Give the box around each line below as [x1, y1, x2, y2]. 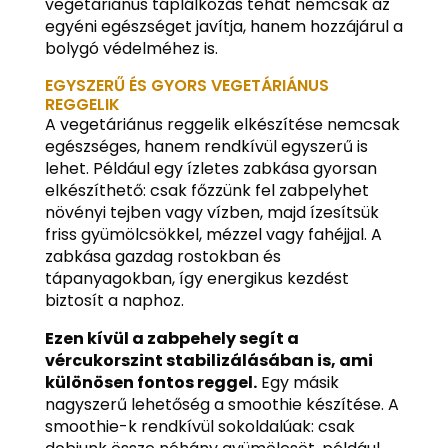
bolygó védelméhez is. [44, 36, 218, 60]
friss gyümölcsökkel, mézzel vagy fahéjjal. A [44, 222, 382, 246]
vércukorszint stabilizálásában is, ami [44, 348, 373, 372]
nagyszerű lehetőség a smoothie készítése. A [44, 392, 399, 416]
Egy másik [256, 370, 339, 394]
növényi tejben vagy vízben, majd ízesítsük [44, 200, 379, 224]
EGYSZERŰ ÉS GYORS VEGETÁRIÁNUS [44, 73, 329, 97]
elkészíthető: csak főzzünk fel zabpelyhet [44, 178, 369, 202]
